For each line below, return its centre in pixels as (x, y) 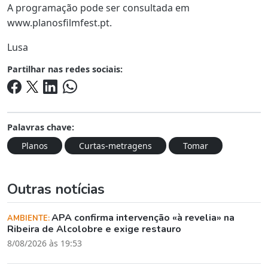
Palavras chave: (41, 127)
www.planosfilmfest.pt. (60, 22)
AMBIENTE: (29, 219)
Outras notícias (56, 189)
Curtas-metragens (115, 146)
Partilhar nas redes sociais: (65, 69)
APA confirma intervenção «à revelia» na (143, 218)
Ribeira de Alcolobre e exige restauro (94, 229)
